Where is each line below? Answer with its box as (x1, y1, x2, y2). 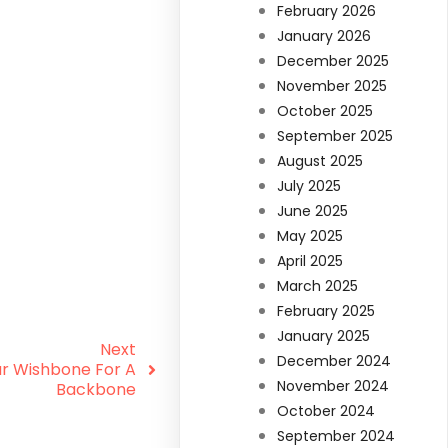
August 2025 (277, 151, 364, 172)
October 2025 (277, 101, 374, 122)
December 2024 (277, 351, 392, 372)
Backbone (55, 377, 136, 401)
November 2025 (277, 76, 388, 97)
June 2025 (277, 201, 349, 222)
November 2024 (277, 376, 390, 397)
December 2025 (277, 51, 390, 72)
